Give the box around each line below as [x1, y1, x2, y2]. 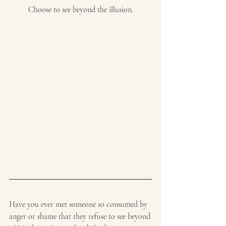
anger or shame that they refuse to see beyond [9, 211, 152, 221]
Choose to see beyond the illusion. [28, 4, 133, 15]
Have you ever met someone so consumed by [9, 199, 149, 209]
